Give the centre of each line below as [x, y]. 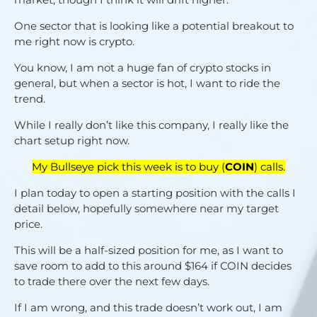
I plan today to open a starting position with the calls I [155, 192]
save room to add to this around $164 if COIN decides [153, 265]
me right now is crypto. [74, 41]
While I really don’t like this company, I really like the [151, 125]
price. [30, 224]
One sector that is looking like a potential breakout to [154, 25]
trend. [31, 98]
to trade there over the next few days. [112, 281]
